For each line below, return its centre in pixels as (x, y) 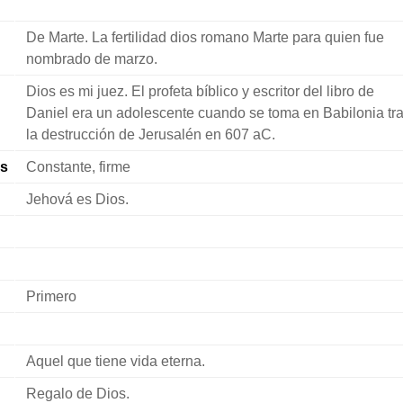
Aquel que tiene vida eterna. (115, 361)
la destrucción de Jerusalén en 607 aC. (150, 134)
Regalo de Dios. (77, 394)
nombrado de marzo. (91, 59)
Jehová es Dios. (77, 199)
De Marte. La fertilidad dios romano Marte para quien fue (205, 37)
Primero (51, 296)
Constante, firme (78, 167)
